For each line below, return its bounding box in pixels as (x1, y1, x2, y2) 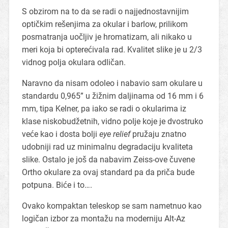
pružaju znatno (130, 129, 186, 139)
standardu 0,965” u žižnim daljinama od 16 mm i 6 (21, 91, 204, 101)
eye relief (99, 129, 130, 139)
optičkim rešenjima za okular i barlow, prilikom (21, 19, 188, 30)
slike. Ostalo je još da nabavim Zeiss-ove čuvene (21, 155, 195, 165)
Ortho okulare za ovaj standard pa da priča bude (21, 167, 194, 178)
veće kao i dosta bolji (21, 129, 99, 139)
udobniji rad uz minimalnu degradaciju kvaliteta (21, 142, 193, 152)
